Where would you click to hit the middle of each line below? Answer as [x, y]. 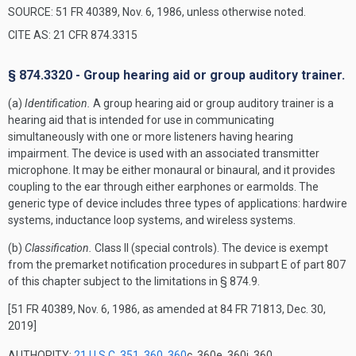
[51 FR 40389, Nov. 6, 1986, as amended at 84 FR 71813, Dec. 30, [167, 309]
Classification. [58, 248]
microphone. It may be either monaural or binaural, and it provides [172, 170]
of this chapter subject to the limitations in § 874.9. [134, 281]
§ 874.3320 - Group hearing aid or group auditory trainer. [176, 75]
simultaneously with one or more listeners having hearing [151, 137]
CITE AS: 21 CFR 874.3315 [73, 35]
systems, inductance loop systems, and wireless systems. [152, 220]
